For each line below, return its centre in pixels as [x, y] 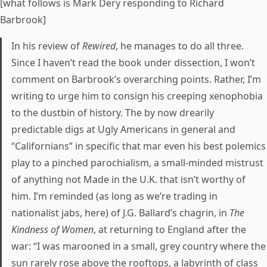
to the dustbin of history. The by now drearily [113, 113]
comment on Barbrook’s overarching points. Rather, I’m [136, 79]
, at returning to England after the [170, 229]
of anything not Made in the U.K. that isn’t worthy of [128, 179]
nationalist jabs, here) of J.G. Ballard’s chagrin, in [120, 213]
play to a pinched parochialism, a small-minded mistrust [137, 163]
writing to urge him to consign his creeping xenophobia [137, 96]
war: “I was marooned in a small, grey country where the [139, 246]
